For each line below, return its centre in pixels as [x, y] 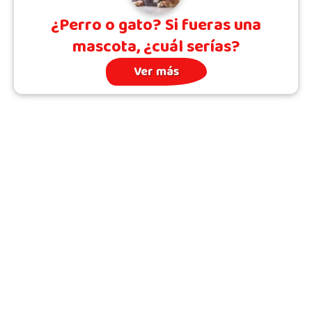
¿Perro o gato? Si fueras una [156, 25]
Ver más [156, 72]
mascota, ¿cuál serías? [156, 47]
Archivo [156, 300]
